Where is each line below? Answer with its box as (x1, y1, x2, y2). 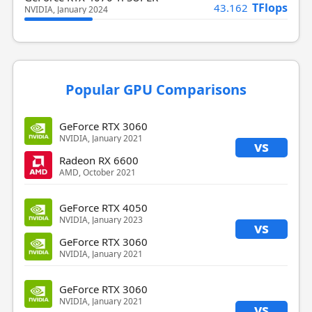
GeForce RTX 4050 (58, 200, 148, 214)
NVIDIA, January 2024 (24, 3, 108, 15)
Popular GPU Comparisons (65, 80, 247, 99)
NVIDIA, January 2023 (58, 213, 143, 226)
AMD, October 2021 (58, 166, 136, 178)
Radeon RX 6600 (58, 153, 139, 167)
